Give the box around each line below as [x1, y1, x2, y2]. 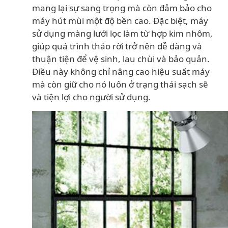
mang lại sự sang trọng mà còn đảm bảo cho [32, 2, 212, 14]
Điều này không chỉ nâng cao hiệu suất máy [32, 66, 210, 77]
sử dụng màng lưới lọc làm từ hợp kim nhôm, [32, 27, 213, 39]
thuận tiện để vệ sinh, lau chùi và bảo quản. [32, 53, 210, 65]
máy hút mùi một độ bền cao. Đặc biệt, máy [32, 15, 208, 26]
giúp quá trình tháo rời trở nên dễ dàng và [32, 40, 202, 52]
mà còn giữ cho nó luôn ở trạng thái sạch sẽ [32, 78, 208, 90]
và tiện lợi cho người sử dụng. [32, 91, 151, 103]
